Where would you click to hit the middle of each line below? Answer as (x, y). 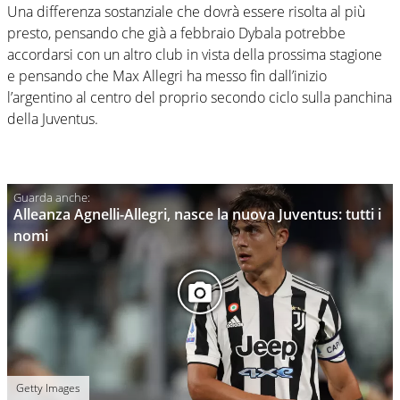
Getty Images (48, 387)
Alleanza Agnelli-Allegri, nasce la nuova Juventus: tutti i (197, 214)
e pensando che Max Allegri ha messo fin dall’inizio (167, 75)
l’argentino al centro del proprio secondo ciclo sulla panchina (200, 97)
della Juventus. (53, 118)
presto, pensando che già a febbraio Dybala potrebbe (176, 33)
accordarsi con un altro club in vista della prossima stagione (195, 54)
